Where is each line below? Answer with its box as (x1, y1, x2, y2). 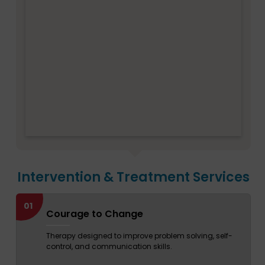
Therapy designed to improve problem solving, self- (46, 231, 232, 241)
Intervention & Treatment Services (17, 168, 250, 187)
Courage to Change (46, 207, 143, 221)
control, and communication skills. (46, 241, 172, 252)
